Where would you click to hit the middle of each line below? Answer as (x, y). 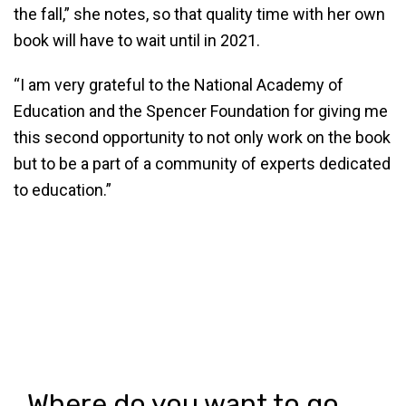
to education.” (63, 190)
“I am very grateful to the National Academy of (179, 85)
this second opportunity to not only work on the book (202, 137)
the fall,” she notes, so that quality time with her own (199, 14)
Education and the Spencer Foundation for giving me (201, 111)
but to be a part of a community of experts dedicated (202, 164)
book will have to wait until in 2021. (137, 40)
